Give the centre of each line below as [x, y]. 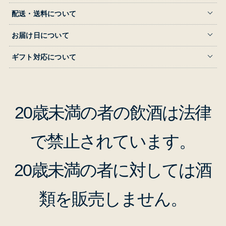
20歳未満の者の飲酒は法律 [113, 112]
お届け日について [40, 35]
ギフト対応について [44, 57]
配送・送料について [44, 13]
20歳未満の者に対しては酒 [113, 170]
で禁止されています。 [113, 141]
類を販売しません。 [113, 199]
